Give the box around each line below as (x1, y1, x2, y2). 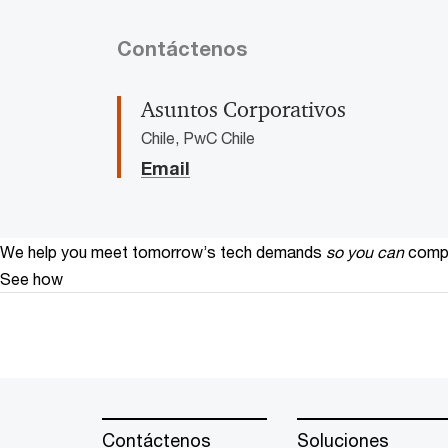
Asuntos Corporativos (141, 95, 346, 124)
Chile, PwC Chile (141, 127, 255, 147)
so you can (326, 241, 404, 261)
